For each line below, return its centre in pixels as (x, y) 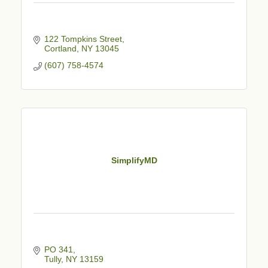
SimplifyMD (134, 161)
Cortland (60, 48)
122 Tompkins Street (83, 39)
